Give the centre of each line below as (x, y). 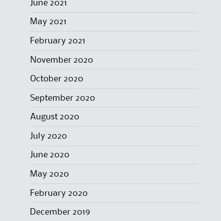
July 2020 (48, 136)
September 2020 (62, 98)
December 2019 (60, 212)
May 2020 (49, 174)
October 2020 (56, 79)
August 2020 (55, 117)
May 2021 (48, 22)
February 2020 (59, 193)
